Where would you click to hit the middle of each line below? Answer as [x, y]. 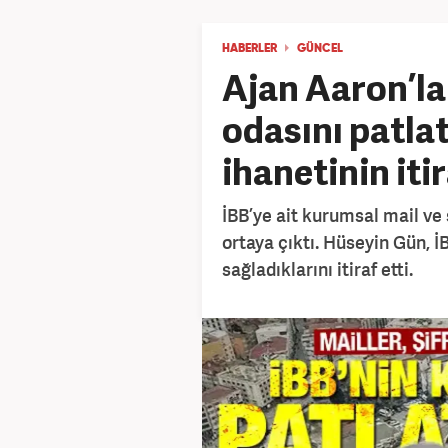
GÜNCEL [320, 49]
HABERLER [249, 49]
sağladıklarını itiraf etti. [317, 269]
